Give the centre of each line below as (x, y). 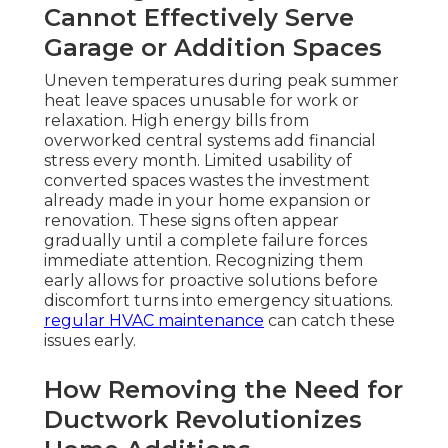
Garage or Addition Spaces (213, 48)
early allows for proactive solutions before (211, 281)
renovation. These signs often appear (191, 221)
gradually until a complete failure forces (205, 241)
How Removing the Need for (223, 390)
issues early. (90, 341)
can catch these (329, 321)
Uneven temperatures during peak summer (221, 81)
